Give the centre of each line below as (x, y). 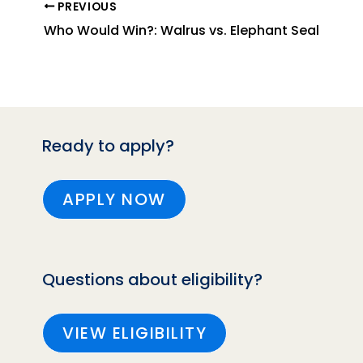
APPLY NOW (114, 199)
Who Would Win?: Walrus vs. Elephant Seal (181, 30)
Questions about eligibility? (152, 279)
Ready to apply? (108, 145)
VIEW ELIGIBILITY (135, 333)
